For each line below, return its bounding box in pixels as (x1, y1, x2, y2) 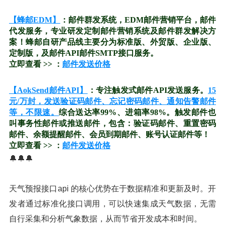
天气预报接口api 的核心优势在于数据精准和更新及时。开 (9, 184, 216, 193)
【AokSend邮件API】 (9, 86, 88, 94)
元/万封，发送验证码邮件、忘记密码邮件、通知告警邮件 (9, 97, 216, 105)
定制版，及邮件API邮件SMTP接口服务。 (9, 49, 158, 57)
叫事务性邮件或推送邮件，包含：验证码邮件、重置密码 (9, 119, 216, 128)
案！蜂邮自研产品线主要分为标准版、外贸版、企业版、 (9, 38, 216, 46)
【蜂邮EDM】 (9, 16, 60, 24)
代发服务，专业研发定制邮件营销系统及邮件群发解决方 (9, 27, 216, 35)
